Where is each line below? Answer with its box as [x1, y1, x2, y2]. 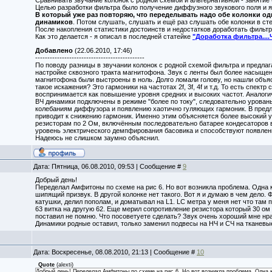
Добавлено [35, 46, 73, 54]
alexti [58, 262, 72, 268]
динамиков [35, 18, 73, 25]
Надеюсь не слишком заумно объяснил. [35, 134, 160, 141]
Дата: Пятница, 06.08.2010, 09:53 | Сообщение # [33, 163, 183, 170]
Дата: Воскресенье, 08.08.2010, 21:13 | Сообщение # [33, 248, 197, 256]
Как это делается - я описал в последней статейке [35, 33, 192, 40]
